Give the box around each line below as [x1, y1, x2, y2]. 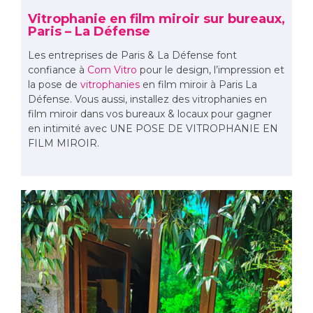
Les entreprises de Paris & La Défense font [28, 49, 237, 62]
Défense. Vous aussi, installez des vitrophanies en [28, 93, 267, 106]
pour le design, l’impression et [137, 64, 284, 77]
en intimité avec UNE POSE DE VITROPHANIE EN [28, 122, 278, 136]
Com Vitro [87, 64, 137, 77]
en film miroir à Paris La [140, 78, 257, 92]
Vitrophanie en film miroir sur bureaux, [28, 11, 285, 27]
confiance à [28, 64, 87, 77]
